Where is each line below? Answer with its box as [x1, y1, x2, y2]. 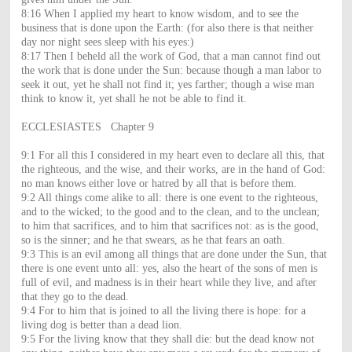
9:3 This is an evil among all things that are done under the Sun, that [20, 247, 327, 260]
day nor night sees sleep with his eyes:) [20, 35, 194, 48]
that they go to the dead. [20, 290, 129, 302]
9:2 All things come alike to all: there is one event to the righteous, [20, 191, 318, 203]
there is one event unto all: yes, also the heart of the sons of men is [20, 262, 317, 274]
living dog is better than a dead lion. [20, 318, 182, 331]
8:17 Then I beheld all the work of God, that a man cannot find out [20, 49, 321, 62]
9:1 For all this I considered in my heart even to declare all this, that [20, 148, 324, 161]
